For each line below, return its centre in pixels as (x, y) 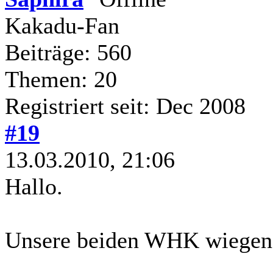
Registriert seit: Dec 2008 (125, 106)
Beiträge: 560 (68, 52)
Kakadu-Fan (62, 25)
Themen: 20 (61, 79)
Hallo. (34, 186)
